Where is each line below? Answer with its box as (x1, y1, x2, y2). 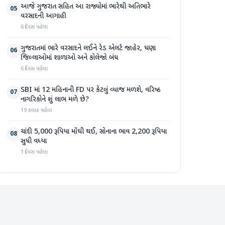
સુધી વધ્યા (21, 137, 47, 146)
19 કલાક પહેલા (21, 107, 52, 114)
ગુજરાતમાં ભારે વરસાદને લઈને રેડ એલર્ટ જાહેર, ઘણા (21, 44, 156, 53)
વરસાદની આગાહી (21, 12, 66, 21)
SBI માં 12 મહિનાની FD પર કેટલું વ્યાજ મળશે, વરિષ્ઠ (21, 85, 161, 95)
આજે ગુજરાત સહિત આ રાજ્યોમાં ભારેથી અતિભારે (21, 2, 151, 12)
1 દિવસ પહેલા (21, 149, 48, 156)
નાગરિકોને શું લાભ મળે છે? (21, 95, 89, 104)
